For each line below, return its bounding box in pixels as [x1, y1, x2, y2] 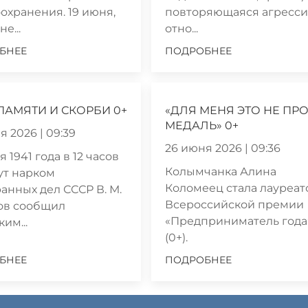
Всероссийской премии [165, 197, 305, 211]
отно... [165, 21, 199, 35]
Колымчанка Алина [165, 164, 277, 178]
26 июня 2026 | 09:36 [165, 141, 281, 155]
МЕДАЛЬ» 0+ [165, 118, 239, 132]
